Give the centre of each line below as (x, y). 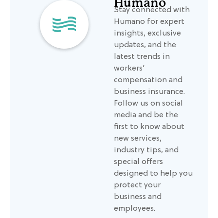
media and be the (146, 116)
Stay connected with (152, 10)
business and (138, 197)
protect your (137, 186)
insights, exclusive (147, 34)
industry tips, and (146, 151)
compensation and (148, 81)
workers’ (129, 69)
